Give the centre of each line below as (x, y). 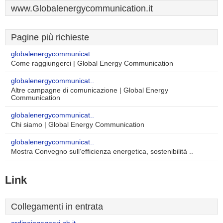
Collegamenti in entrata (57, 207)
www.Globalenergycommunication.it (82, 8)
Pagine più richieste (50, 37)
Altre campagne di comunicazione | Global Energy (90, 90)
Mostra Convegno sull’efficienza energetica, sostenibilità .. (102, 152)
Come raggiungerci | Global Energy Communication (92, 63)
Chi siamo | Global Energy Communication (78, 125)
